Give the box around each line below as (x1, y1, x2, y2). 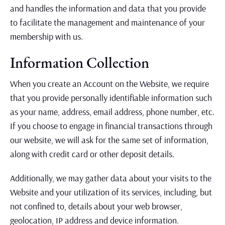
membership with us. (10, 31, 83, 42)
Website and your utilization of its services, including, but (10, 186, 212, 198)
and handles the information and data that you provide (10, 3, 206, 14)
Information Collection (10, 53, 149, 72)
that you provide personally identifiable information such (10, 92, 212, 103)
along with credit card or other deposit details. (10, 148, 174, 160)
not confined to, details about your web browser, (10, 200, 182, 212)
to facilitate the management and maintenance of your (10, 17, 205, 28)
